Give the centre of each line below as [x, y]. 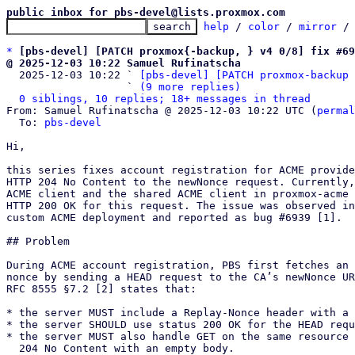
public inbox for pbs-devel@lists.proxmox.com [146, 12]
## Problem [38, 241]
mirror [318, 27]
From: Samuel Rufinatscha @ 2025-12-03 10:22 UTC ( [162, 111]
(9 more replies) [190, 87]
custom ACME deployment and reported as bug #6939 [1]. [174, 218]
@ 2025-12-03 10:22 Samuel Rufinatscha [124, 63]
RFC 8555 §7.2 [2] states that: [101, 289]
